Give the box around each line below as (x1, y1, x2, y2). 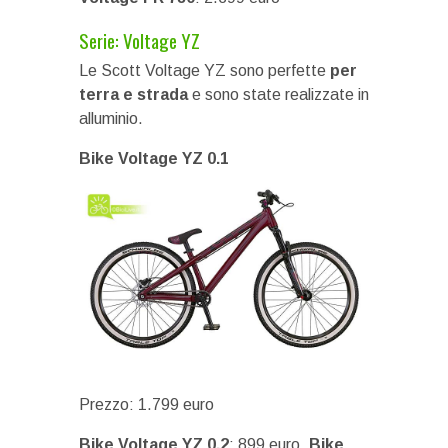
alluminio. (79, 110, 143, 128)
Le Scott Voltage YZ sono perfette (79, 62, 330, 80)
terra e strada (79, 86, 188, 104)
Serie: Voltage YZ (79, 26, 200, 55)
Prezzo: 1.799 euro (79, 395, 214, 413)
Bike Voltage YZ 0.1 (79, 150, 229, 168)
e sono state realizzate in (188, 86, 369, 104)
